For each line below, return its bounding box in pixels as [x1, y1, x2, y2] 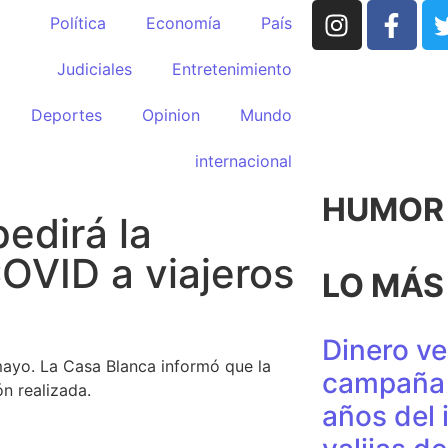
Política [49, 13, 106, 33]
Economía [145, 13, 221, 33]
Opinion [141, 105, 200, 125]
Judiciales [56, 59, 132, 79]
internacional [194, 151, 292, 171]
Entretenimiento [171, 59, 292, 79]
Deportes [30, 105, 102, 125]
